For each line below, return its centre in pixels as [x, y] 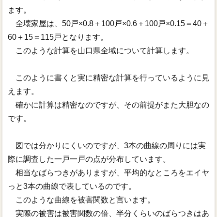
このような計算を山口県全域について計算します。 [101, 51]
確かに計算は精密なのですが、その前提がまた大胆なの [108, 105]
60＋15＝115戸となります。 [58, 37]
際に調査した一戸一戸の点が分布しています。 [89, 159]
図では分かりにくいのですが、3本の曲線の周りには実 [107, 146]
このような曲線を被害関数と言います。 [81, 200]
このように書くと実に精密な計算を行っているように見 [108, 78]
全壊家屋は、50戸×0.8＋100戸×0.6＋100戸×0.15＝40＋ [108, 24]
